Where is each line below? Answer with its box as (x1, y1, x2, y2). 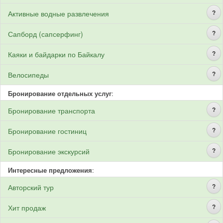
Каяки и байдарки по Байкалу (8, 49, 105, 59)
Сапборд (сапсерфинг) (8, 29, 83, 39)
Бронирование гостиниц (8, 126, 87, 136)
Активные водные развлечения (8, 8, 109, 18)
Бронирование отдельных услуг (8, 89, 111, 98)
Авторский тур (8, 182, 54, 192)
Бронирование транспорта (8, 106, 95, 115)
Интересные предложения (8, 165, 92, 175)
